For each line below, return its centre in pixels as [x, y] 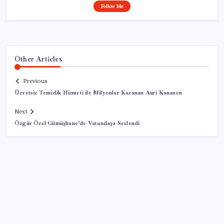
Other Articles [38, 59]
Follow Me [112, 6]
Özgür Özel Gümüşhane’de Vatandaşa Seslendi [77, 123]
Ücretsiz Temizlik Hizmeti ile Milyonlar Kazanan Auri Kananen [98, 93]
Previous [35, 81]
